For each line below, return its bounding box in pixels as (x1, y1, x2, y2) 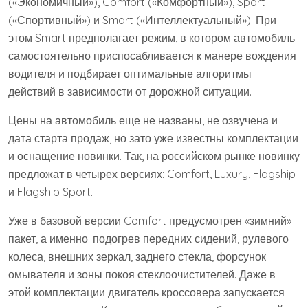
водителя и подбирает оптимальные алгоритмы (8, 66, 252, 80)
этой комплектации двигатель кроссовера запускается (8, 285, 285, 299)
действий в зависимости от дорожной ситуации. (8, 84, 252, 98)
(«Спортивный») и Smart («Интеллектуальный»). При (8, 12, 276, 27)
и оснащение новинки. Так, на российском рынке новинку (8, 148, 300, 163)
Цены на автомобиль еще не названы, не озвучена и (8, 113, 278, 127)
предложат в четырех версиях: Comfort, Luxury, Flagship (8, 166, 296, 181)
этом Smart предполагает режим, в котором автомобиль (8, 30, 295, 45)
